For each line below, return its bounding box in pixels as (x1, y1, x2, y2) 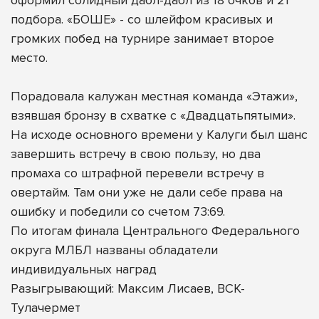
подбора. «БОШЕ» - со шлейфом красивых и (11, 11, 273, 27)
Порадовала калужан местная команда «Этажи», (11, 88, 298, 104)
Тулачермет (11, 299, 80, 315)
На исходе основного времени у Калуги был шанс (11, 126, 308, 142)
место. (11, 49, 48, 66)
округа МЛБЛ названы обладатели (11, 241, 218, 258)
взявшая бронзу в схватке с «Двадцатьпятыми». (11, 107, 296, 123)
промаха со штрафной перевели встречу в (11, 164, 264, 181)
